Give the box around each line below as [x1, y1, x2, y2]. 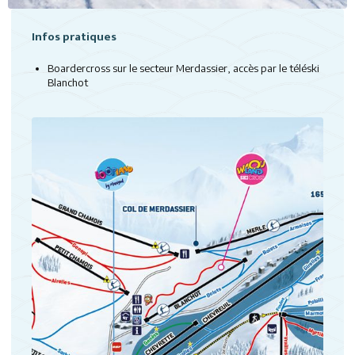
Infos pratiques [32, 27, 116, 47]
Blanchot [48, 76, 88, 89]
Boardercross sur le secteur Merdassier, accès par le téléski [48, 62, 319, 74]
